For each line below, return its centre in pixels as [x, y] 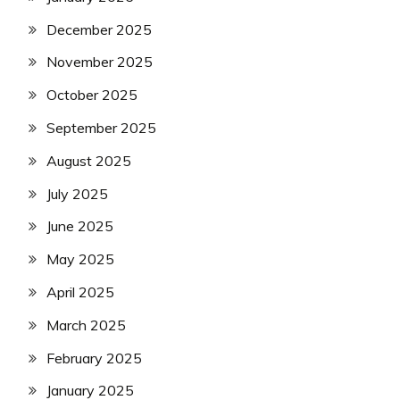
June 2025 [80, 226]
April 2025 [80, 292]
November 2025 [100, 62]
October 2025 [92, 95]
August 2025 [89, 160]
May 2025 [80, 259]
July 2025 [77, 193]
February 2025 [94, 358]
